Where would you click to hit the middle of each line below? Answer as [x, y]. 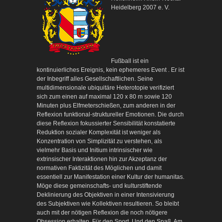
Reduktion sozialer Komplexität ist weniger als [99, 132]
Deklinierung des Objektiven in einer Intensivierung [106, 194]
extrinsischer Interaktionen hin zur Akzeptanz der [102, 159]
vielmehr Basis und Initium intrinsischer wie [95, 150]
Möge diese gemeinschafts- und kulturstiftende [99, 186]
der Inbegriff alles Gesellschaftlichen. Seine [95, 79]
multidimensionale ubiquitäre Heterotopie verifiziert [105, 87]
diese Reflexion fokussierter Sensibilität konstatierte [106, 123]
